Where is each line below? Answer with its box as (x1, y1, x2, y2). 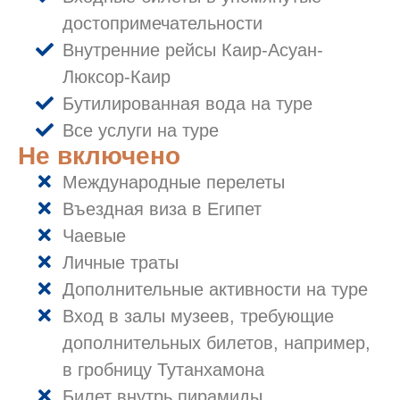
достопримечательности (62, 13, 262, 34)
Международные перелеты (62, 172, 285, 193)
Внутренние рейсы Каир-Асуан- (62, 40, 323, 61)
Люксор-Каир (62, 67, 171, 87)
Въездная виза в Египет (62, 199, 262, 220)
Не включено (18, 142, 180, 171)
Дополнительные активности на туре (62, 279, 368, 300)
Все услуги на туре (62, 121, 219, 141)
